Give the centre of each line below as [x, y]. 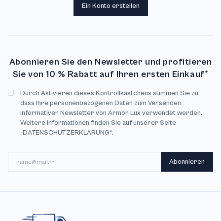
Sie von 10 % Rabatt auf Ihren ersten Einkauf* [110, 74]
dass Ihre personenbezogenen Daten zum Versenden [101, 103]
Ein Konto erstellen [110, 6]
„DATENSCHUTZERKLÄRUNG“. [67, 133]
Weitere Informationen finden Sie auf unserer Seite [98, 123]
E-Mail [17, 156]
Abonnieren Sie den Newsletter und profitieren [110, 62]
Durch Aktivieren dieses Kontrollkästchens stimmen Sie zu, [110, 93]
